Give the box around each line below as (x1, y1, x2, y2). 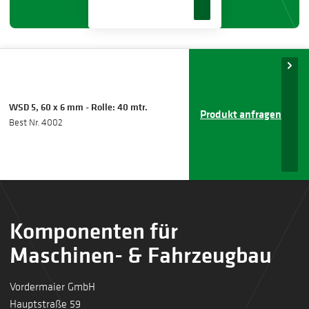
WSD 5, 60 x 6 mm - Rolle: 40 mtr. (9, 99, 148, 114)
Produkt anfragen (200, 106, 281, 122)
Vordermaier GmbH (9, 279, 95, 293)
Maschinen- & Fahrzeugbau (9, 239, 272, 270)
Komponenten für (9, 215, 178, 246)
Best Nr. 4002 (9, 115, 63, 128)
